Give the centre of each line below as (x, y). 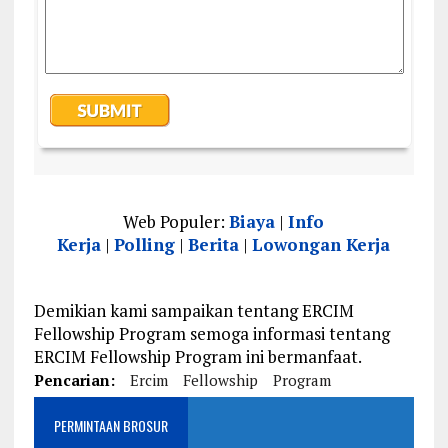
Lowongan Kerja (321, 245)
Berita (214, 245)
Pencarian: (74, 380)
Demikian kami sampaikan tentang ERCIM (193, 311)
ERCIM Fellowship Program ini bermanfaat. (197, 357)
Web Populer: (176, 222)
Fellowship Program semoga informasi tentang (211, 334)
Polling (145, 245)
